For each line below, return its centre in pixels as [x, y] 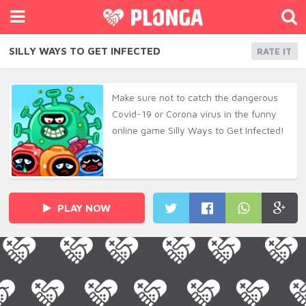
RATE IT [274, 51]
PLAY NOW [82, 208]
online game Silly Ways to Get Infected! [198, 130]
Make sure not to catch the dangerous [195, 97]
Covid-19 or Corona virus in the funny [194, 114]
